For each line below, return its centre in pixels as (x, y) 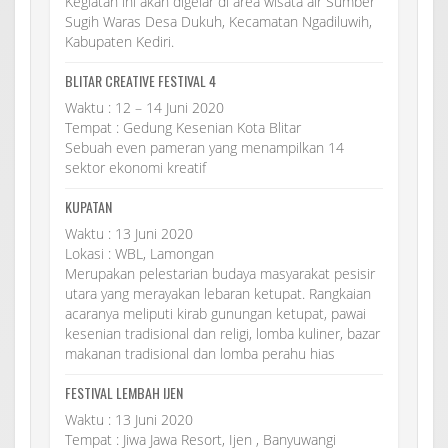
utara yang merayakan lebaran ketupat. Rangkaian (218, 293)
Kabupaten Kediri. (119, 41)
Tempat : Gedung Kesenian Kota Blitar (183, 127)
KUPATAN (88, 206)
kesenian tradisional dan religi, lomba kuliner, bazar (222, 333)
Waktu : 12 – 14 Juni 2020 (144, 107)
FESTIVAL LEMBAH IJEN (124, 392)
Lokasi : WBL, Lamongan (139, 253)
